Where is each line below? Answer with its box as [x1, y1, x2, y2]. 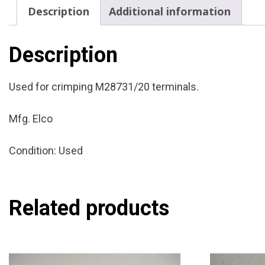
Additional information [109, 4, 231, 18]
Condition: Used [9, 144, 83, 157]
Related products [9, 195, 169, 221]
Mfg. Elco [9, 112, 53, 125]
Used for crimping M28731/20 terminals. [9, 80, 199, 93]
